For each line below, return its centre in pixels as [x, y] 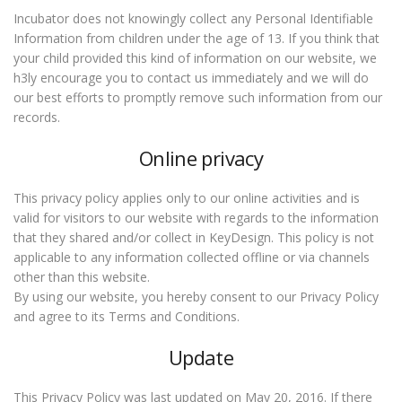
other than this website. [82, 277]
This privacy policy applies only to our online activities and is [187, 198]
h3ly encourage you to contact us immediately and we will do [191, 78]
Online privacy [201, 158]
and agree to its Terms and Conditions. [127, 316]
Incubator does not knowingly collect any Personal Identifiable [193, 18]
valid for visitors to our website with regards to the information [196, 218]
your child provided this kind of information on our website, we [195, 58]
